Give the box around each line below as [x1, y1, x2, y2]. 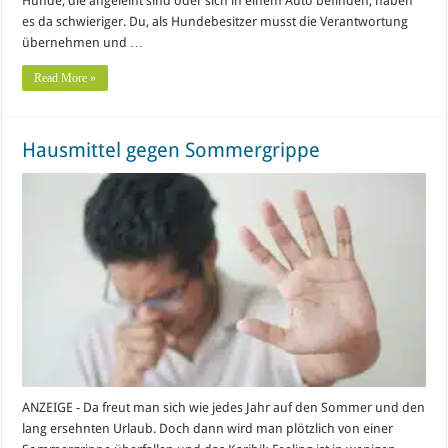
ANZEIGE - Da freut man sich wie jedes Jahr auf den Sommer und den [22, 400, 426, 416]
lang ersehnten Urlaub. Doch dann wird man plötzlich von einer [22, 421, 394, 437]
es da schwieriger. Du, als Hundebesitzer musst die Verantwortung [22, 13, 409, 29]
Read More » [34, 70, 97, 85]
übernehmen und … [22, 34, 144, 50]
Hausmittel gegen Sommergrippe [22, 137, 321, 162]
